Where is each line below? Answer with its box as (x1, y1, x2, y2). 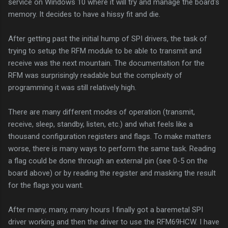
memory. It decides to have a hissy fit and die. (8, 9, 164, 19)
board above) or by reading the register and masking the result (8, 168, 216, 178)
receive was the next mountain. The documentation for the (8, 58, 205, 68)
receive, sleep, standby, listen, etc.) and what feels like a (8, 119, 193, 129)
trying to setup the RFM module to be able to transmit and (8, 46, 202, 55)
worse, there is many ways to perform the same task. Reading (8, 144, 216, 153)
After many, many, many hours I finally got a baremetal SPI (8, 205, 203, 214)
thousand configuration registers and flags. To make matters (8, 131, 211, 141)
